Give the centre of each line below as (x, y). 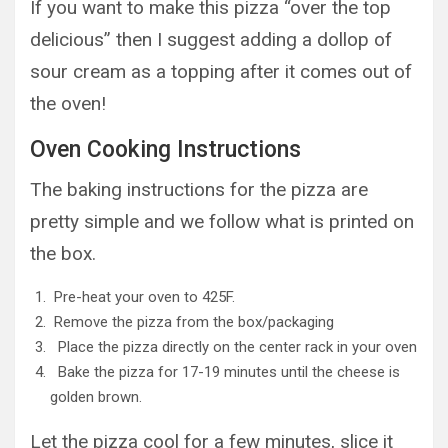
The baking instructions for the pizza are (199, 189)
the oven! (68, 103)
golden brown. (96, 397)
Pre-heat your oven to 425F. (142, 297)
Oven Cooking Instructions (165, 149)
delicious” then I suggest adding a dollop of (211, 39)
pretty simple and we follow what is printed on (222, 221)
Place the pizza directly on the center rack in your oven (233, 347)
